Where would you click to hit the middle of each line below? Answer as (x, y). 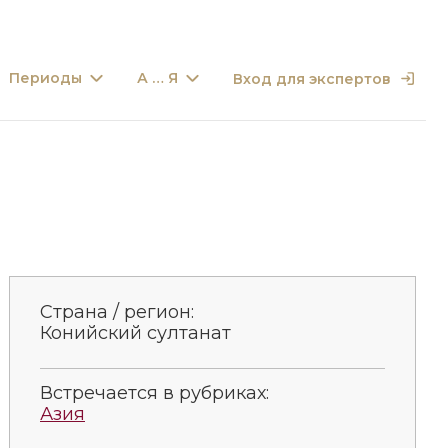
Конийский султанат (135, 332)
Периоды (45, 78)
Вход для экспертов (312, 78)
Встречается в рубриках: (154, 392)
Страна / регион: (117, 311)
